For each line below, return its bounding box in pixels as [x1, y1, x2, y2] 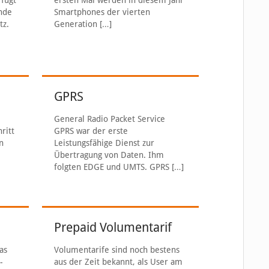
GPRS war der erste [54, 126, 128, 136]
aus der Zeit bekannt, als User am [54, 257, 183, 267]
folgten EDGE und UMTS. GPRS [54, 162, 170, 172]
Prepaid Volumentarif [54, 220, 172, 235]
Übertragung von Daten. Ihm [54, 150, 165, 160]
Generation [54, 19, 98, 29]
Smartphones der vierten [54, 7, 151, 17]
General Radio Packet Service [54, 114, 166, 124]
